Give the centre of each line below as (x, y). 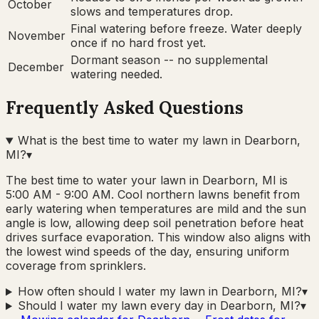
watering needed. (116, 74)
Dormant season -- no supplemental (169, 59)
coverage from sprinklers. (76, 266)
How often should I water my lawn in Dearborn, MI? (159, 292)
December (36, 67)
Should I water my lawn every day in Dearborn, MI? (159, 306)
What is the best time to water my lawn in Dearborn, (159, 141)
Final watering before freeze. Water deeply (186, 28)
